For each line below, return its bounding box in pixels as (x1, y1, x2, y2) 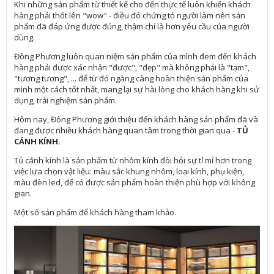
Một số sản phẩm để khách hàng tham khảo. (14, 207, 179, 218)
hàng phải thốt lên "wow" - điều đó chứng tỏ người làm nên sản (14, 10, 246, 21)
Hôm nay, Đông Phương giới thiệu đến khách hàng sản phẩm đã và (14, 114, 259, 125)
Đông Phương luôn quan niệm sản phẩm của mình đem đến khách (14, 51, 257, 62)
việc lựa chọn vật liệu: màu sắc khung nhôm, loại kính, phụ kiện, (14, 166, 245, 177)
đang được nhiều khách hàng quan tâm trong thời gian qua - (14, 125, 237, 136)
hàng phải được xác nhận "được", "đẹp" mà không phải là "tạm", (14, 62, 250, 73)
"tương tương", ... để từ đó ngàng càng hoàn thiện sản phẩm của (14, 73, 249, 84)
